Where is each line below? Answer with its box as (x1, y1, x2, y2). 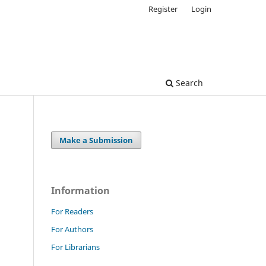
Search (173, 77, 203, 88)
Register (148, 3, 178, 14)
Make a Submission (59, 134, 134, 145)
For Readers (51, 205, 93, 217)
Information (51, 183, 110, 197)
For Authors (51, 223, 93, 235)
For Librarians (51, 241, 100, 252)
